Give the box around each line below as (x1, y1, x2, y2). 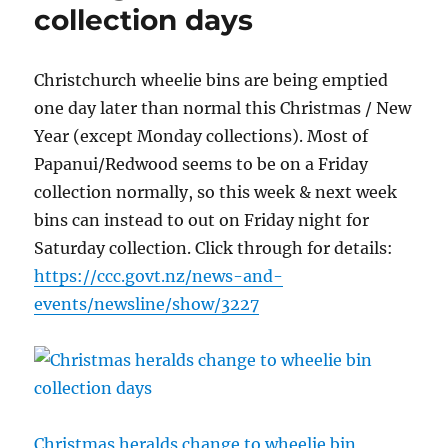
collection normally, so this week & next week (34, 181, 398, 202)
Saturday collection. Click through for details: (34, 237, 394, 258)
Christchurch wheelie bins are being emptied (34, 69, 389, 90)
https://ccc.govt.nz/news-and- (34, 265, 284, 286)
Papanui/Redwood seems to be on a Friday (34, 153, 369, 174)
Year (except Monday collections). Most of (34, 125, 369, 146)
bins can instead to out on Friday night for (34, 209, 370, 230)
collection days (34, 2, 254, 37)
